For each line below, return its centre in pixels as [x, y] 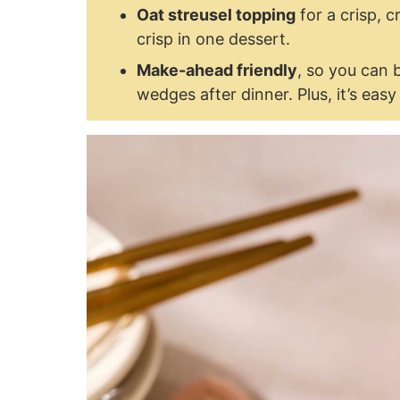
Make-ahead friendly [217, 70]
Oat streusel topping [216, 15]
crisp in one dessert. [213, 39]
